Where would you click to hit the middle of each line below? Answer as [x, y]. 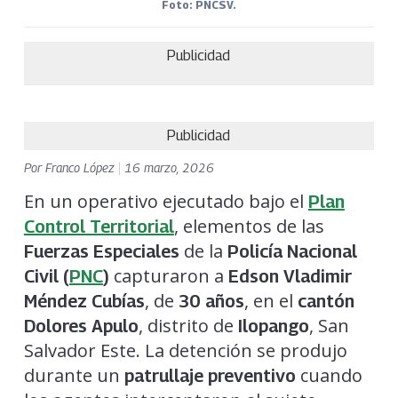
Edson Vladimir [290, 277]
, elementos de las [249, 227]
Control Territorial [99, 227]
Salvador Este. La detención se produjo [185, 351]
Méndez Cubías [84, 302]
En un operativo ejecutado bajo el [166, 202]
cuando [329, 376]
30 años [211, 302]
